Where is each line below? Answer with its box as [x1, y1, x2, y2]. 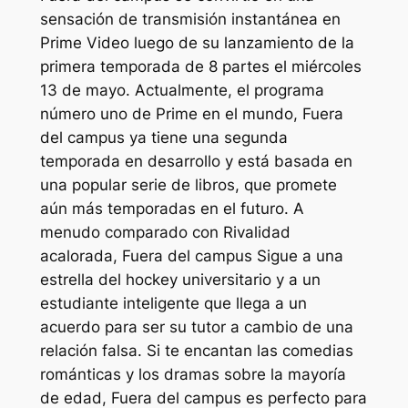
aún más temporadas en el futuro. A [39, 199, 304, 218]
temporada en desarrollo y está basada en [39, 151, 352, 170]
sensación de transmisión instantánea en [39, 9, 341, 28]
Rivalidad [222, 222, 291, 241]
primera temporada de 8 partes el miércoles [39, 56, 362, 76]
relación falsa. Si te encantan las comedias [39, 341, 353, 360]
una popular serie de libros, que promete [39, 175, 337, 194]
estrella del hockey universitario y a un [39, 270, 321, 289]
